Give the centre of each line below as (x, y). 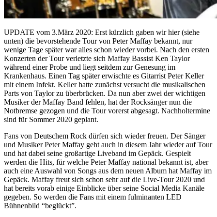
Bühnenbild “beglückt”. (40, 205)
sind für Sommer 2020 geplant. (51, 119)
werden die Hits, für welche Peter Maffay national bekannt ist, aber (106, 162)
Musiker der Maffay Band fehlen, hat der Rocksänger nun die (98, 102)
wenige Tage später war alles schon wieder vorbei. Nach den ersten (107, 49)
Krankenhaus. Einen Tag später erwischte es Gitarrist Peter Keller (104, 76)
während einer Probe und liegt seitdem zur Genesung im (90, 67)
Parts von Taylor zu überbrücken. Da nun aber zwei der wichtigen (105, 93)
